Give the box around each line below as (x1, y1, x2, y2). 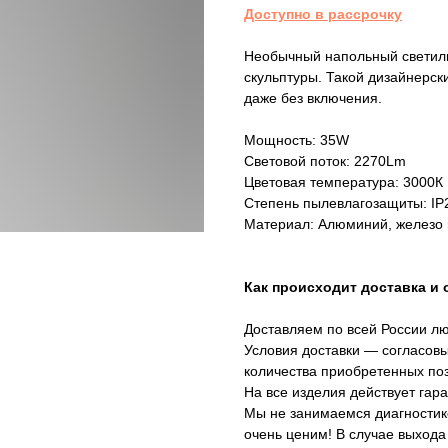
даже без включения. (244, 90, 382, 107)
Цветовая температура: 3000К (244, 174, 443, 191)
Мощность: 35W (244, 132, 349, 149)
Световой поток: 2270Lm (244, 153, 406, 170)
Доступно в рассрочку (244, 6, 402, 23)
